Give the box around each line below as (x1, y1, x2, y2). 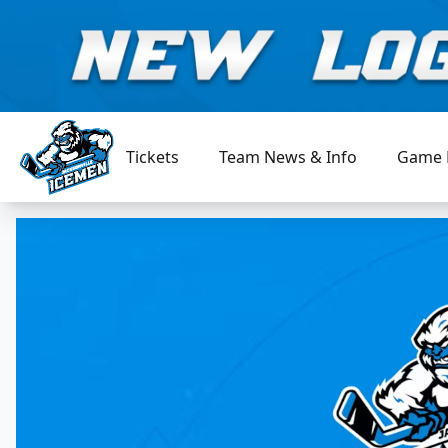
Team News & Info (219, 146, 358, 168)
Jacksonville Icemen (19, 194, 166, 217)
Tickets (126, 146, 180, 168)
